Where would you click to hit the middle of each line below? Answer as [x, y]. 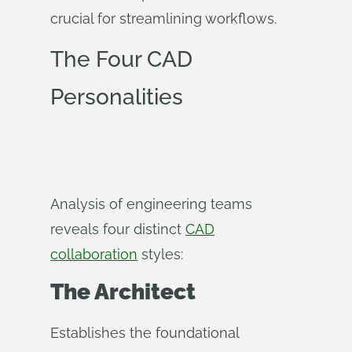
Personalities [117, 97]
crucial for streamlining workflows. [163, 18]
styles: [160, 254]
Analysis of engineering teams [151, 204]
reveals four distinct [118, 229]
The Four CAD [121, 59]
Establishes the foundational [145, 333]
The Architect [123, 292]
